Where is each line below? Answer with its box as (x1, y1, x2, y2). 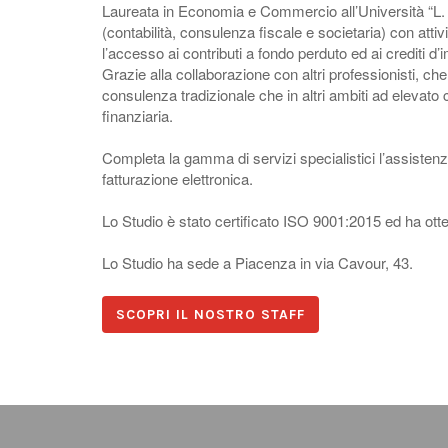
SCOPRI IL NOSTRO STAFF (116, 305, 305, 323)
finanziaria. (102, 104, 173, 126)
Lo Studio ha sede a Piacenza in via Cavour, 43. (102, 251, 413, 273)
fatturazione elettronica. (102, 167, 253, 189)
